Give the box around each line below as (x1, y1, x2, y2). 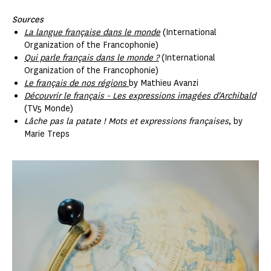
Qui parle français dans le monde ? (24, 51, 159, 64)
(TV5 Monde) (24, 102, 73, 114)
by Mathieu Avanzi (129, 77, 198, 89)
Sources (12, 13, 44, 25)
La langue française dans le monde (24, 26, 160, 38)
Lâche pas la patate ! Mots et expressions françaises (24, 115, 229, 127)
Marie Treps (24, 128, 70, 140)
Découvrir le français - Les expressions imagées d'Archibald (24, 90, 256, 102)
